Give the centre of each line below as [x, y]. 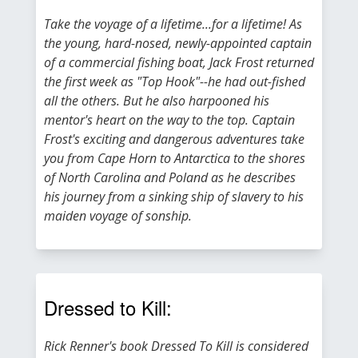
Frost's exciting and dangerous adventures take [174, 139]
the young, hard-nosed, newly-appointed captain [178, 43]
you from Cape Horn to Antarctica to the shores [175, 158]
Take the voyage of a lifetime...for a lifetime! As [173, 24]
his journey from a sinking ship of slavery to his [174, 197]
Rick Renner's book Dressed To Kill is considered [176, 346]
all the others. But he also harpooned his [157, 101]
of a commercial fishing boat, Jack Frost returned [179, 62]
